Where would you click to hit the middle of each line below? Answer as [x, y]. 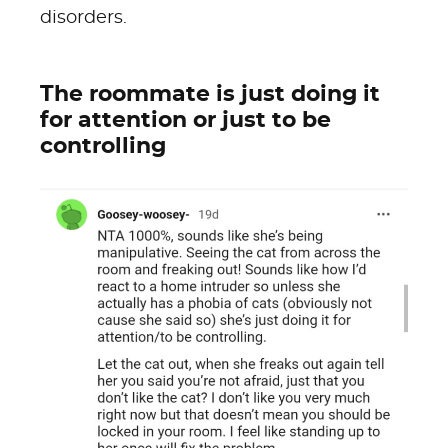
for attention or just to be [185, 120]
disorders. [83, 18]
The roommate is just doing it [210, 94]
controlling [103, 146]
